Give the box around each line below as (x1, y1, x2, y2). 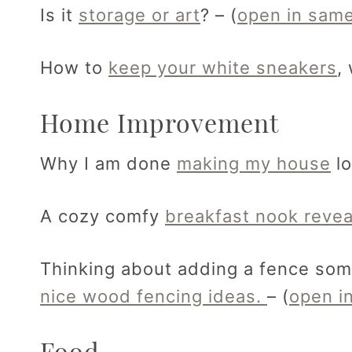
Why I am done (40, 153, 177, 174)
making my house (177, 153, 331, 174)
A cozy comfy (40, 206, 165, 227)
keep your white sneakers (108, 57, 337, 79)
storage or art (79, 5, 200, 26)
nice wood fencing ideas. (40, 286, 267, 307)
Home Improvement (40, 105, 279, 140)
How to (40, 57, 108, 79)
